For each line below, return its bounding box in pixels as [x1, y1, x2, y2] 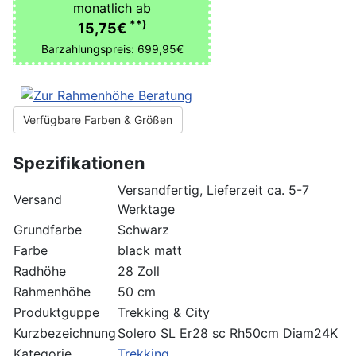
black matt [118, 242, 182, 258]
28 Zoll [118, 262, 160, 279]
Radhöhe [14, 262, 66, 279]
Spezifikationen [13, 152, 145, 173]
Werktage [118, 200, 175, 217]
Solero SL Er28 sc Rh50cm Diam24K [118, 324, 338, 341]
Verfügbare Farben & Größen [23, 112, 172, 126]
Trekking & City [118, 304, 210, 320]
